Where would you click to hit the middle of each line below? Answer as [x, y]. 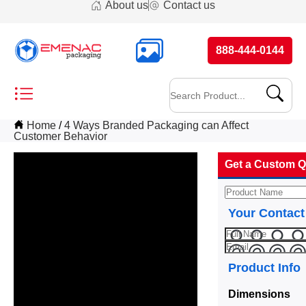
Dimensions [260, 294]
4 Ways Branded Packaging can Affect [156, 125]
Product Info [265, 268]
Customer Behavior [60, 136]
